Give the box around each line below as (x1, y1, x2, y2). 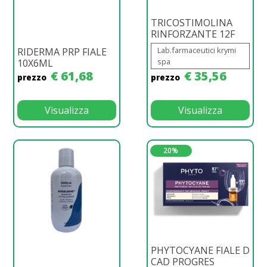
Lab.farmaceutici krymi (157, 44, 236, 55)
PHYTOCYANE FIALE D (151, 243, 250, 257)
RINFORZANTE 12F (151, 27, 235, 41)
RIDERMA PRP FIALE (17, 45, 107, 58)
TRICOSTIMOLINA (151, 15, 232, 29)
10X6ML (17, 56, 53, 70)
